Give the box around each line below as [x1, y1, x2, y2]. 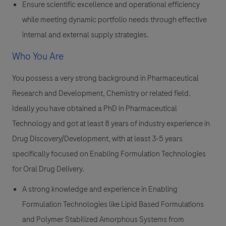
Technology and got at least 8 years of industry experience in [12, 118, 210, 130]
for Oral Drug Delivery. [12, 163, 84, 175]
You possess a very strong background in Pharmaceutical [12, 73, 199, 84]
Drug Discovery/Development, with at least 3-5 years [12, 133, 183, 145]
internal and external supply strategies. [22, 29, 149, 41]
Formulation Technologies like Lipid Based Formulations [22, 199, 204, 210]
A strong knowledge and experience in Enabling [22, 184, 178, 195]
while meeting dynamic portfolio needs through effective [22, 14, 207, 26]
